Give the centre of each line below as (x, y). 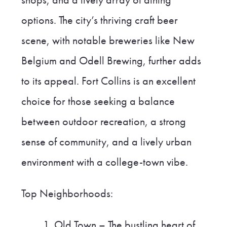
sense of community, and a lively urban (106, 142)
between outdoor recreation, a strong (103, 121)
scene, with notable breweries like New (108, 40)
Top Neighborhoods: (67, 193)
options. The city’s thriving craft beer (99, 20)
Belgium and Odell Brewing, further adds (111, 61)
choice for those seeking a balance (98, 101)
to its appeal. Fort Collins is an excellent (108, 81)
